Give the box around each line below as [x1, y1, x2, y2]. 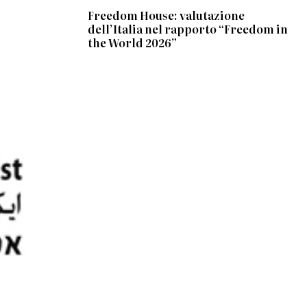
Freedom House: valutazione [88, 6, 245, 23]
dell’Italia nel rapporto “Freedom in [88, 20, 288, 37]
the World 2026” [88, 34, 177, 51]
